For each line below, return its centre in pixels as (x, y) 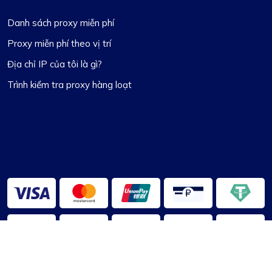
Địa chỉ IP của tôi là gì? (55, 64)
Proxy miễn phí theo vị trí (59, 43)
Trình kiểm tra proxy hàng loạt (70, 84)
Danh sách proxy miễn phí (61, 22)
